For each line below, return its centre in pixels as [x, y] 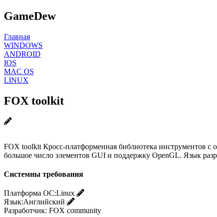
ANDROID [22, 54]
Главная [17, 36]
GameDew [30, 16]
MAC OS [19, 71]
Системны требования [44, 174]
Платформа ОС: [30, 193]
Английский [44, 202]
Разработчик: [25, 211]
